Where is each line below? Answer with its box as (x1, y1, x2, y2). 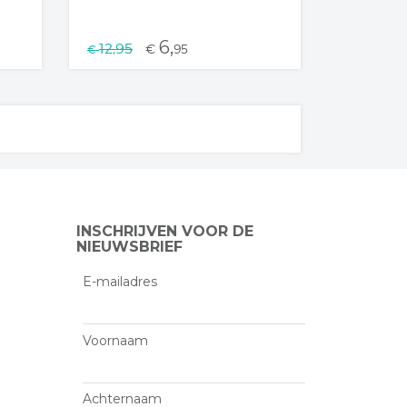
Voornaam (83, 332, 149, 349)
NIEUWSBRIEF (75, 238, 183, 255)
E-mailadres (83, 273, 158, 290)
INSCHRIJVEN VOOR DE (75, 223, 253, 240)
